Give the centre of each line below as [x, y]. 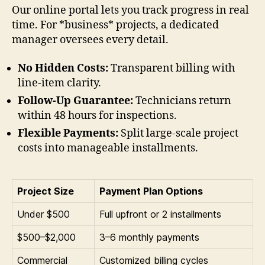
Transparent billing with [172, 68]
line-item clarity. [59, 83]
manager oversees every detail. [90, 40]
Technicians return [182, 101]
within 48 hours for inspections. [97, 115]
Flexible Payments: [68, 133]
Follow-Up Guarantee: [75, 101]
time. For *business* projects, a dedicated [115, 25]
